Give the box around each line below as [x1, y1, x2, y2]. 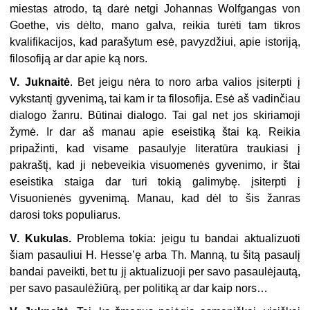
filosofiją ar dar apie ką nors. [10, 53, 148, 65]
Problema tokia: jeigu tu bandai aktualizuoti [71, 232, 300, 245]
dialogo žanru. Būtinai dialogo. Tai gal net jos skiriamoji [10, 109, 300, 122]
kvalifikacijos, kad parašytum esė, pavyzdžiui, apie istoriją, [10, 36, 300, 48]
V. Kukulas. [10, 232, 72, 245]
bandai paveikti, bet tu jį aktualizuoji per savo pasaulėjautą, [10, 266, 300, 278]
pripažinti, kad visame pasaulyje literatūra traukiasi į [10, 143, 300, 155]
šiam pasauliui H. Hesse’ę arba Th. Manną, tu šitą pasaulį [10, 249, 300, 262]
